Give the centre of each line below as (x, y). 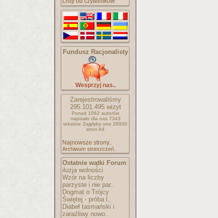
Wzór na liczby (83, 177)
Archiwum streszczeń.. (90, 149)
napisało (81, 118)
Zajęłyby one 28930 (105, 124)
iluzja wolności (83, 170)
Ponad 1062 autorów (95, 113)
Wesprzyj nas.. (95, 85)
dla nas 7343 (106, 118)
